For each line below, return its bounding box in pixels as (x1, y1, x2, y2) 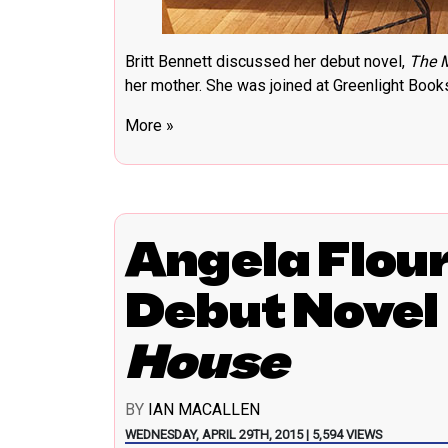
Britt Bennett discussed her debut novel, (125, 52, 409, 72)
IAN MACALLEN (148, 400, 260, 420)
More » (125, 116, 174, 136)
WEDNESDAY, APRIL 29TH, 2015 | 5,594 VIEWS (125, 427, 382, 443)
